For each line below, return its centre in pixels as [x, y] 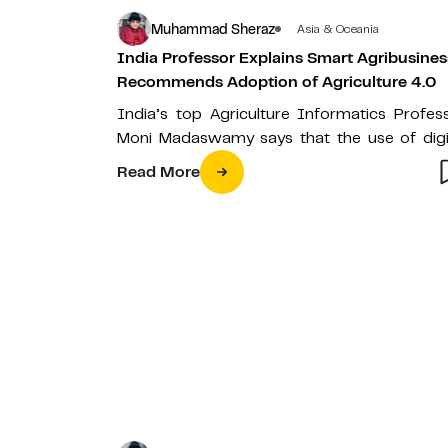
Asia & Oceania [338, 29]
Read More [158, 172]
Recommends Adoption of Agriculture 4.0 [276, 82]
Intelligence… [165, 186]
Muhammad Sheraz [213, 28]
